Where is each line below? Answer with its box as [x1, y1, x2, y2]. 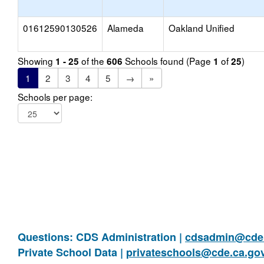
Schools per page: [18, 90, 93, 103]
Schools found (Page [123, 54, 213, 67]
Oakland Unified [169, 21, 235, 34]
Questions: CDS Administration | [18, 229, 185, 245]
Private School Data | [18, 245, 126, 260]
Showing [18, 54, 55, 67]
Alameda [107, 21, 144, 34]
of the [79, 54, 107, 67]
